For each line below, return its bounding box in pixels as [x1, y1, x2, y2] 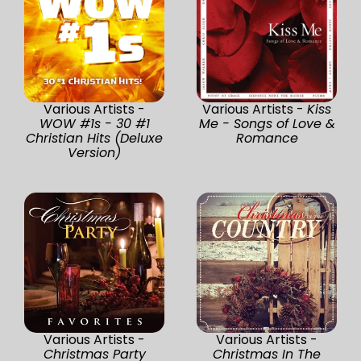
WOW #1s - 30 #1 [39, 114, 150, 133]
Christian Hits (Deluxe [26, 128, 163, 147]
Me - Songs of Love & [198, 114, 335, 133]
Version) [68, 143, 121, 162]
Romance [235, 128, 298, 147]
